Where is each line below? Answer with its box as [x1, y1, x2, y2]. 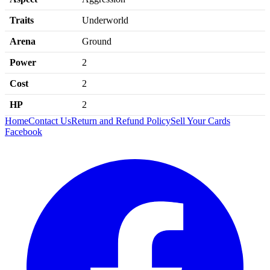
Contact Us [28, 115, 71, 126]
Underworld [82, 14, 128, 25]
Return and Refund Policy [71, 115, 171, 126]
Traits [10, 14, 34, 25]
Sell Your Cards [171, 115, 230, 126]
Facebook [5, 126, 42, 137]
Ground [82, 36, 111, 46]
